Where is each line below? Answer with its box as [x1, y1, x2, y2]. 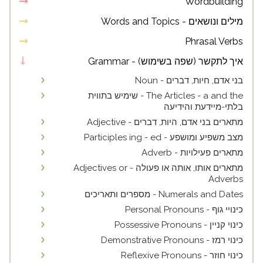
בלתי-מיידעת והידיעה [164, 102, 243, 112]
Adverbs [208, 174, 243, 184]
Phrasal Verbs [185, 36, 243, 47]
